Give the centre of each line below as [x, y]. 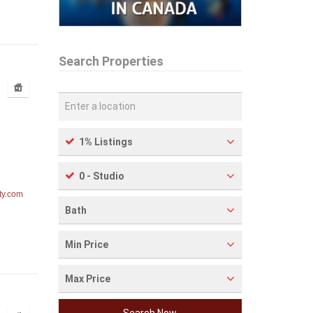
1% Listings [105, 142]
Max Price [87, 279]
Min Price [86, 245]
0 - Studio [101, 176]
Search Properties [111, 61]
